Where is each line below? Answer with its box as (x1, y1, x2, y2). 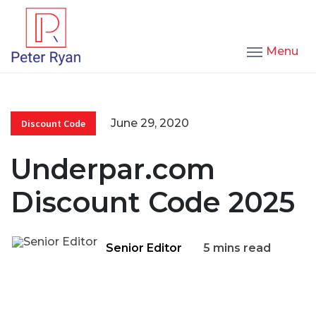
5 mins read (203, 241, 271, 255)
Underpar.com (11, 152, 215, 186)
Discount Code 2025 (11, 186, 295, 219)
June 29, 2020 (111, 116, 189, 130)
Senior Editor (106, 241, 182, 255)
